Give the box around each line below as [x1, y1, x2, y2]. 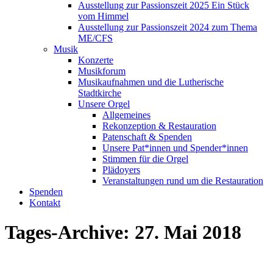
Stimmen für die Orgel [102, 154, 188, 164]
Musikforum [78, 66, 126, 76]
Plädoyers [102, 165, 140, 175]
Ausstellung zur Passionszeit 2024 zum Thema [78, 22, 257, 32]
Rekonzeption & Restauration [102, 121, 216, 131]
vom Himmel [78, 11, 129, 21]
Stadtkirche [78, 88, 121, 98]
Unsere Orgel [78, 99, 130, 109]
